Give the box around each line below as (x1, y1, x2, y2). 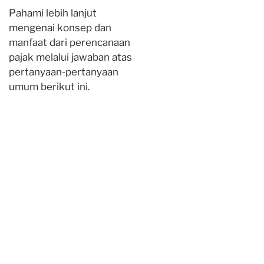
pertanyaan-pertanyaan (9, 66, 118, 78)
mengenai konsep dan (9, 22, 111, 34)
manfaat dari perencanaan (9, 37, 130, 48)
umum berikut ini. (9, 81, 90, 93)
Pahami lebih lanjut (9, 7, 97, 19)
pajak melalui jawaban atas (9, 51, 132, 63)
